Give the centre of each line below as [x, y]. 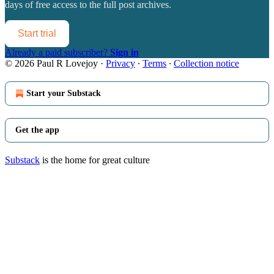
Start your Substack [64, 93]
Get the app [37, 130]
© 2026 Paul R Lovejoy [51, 63]
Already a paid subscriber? [57, 52]
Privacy [120, 63]
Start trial [37, 33]
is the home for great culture [95, 160]
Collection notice [206, 63]
